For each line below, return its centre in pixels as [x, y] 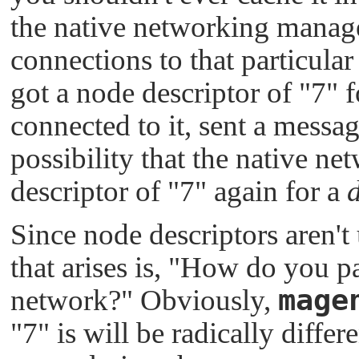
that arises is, [89, 267]
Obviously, [206, 300]
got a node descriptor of [155, 92]
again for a [277, 191]
